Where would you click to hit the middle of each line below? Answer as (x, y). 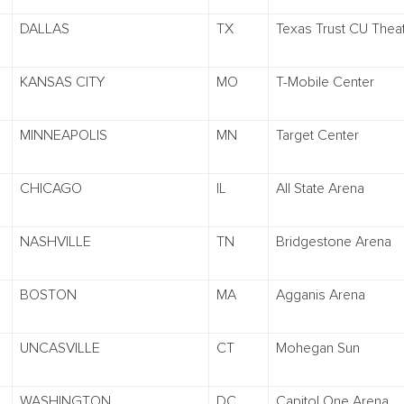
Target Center (317, 135)
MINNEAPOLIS (64, 135)
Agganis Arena (321, 295)
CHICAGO (51, 188)
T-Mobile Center (325, 82)
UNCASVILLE (60, 348)
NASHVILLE (55, 242)
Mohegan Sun (318, 348)
